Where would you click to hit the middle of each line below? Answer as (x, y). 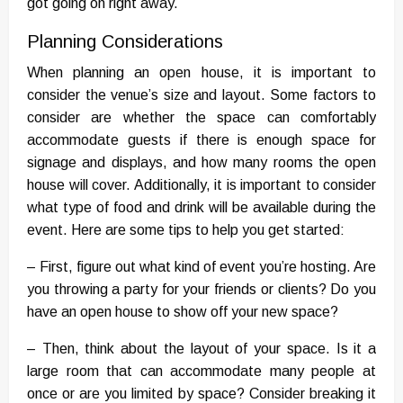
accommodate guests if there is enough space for (201, 140)
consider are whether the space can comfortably (201, 118)
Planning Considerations (125, 42)
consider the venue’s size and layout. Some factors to (201, 95)
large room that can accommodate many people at (201, 372)
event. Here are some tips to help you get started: (186, 230)
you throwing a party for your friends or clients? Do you (201, 290)
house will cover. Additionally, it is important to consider (201, 185)
